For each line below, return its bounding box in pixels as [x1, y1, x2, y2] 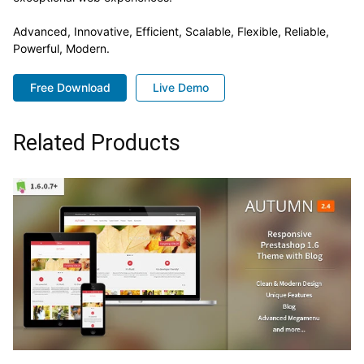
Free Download [29, 80, 110, 94]
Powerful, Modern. [13, 41, 110, 55]
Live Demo [152, 80, 209, 94]
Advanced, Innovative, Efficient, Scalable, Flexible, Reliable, [13, 24, 329, 38]
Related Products [13, 130, 180, 157]
